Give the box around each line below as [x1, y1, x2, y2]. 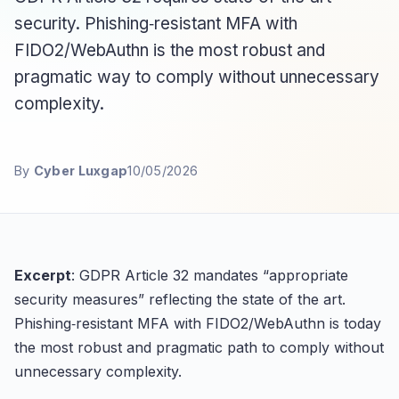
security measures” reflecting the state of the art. [14, 289, 346, 308]
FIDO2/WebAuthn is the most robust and [14, 39, 325, 61]
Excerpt [14, 265, 71, 284]
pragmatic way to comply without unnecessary [14, 66, 379, 87]
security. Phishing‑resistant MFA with [14, 12, 297, 34]
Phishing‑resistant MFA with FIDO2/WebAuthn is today [14, 313, 381, 332]
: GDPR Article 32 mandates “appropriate [71, 265, 348, 284]
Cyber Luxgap [33, 162, 128, 178]
